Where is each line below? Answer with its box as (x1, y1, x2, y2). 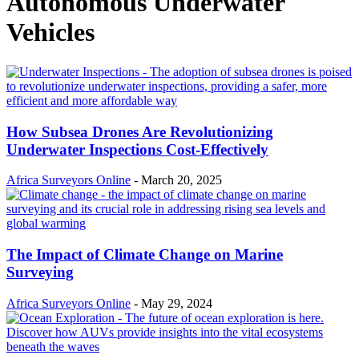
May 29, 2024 (141, 296, 212, 310)
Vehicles (6, 18, 95, 47)
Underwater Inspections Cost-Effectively (6, 140, 268, 158)
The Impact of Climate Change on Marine (6, 246, 283, 264)
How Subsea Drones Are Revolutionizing (6, 123, 273, 140)
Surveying (6, 264, 74, 281)
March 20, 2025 (141, 173, 222, 188)
